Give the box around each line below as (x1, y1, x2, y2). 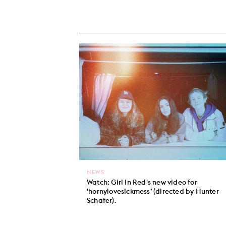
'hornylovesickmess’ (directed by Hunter (87, 187, 219, 196)
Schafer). (87, 196, 117, 205)
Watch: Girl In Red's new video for (87, 178, 197, 187)
